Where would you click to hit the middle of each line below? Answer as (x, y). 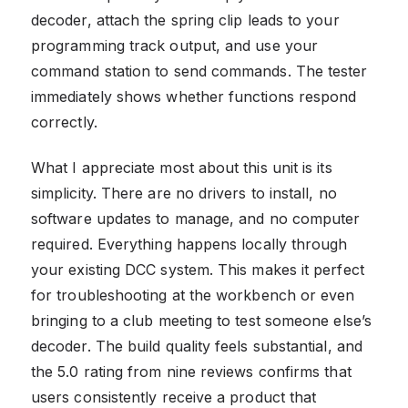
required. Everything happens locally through (189, 244)
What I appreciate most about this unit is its (182, 167)
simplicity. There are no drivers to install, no (184, 193)
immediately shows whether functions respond (194, 96)
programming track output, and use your (175, 45)
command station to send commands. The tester (199, 71)
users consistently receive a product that (174, 397)
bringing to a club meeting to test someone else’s (201, 320)
